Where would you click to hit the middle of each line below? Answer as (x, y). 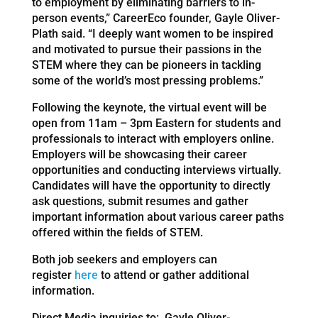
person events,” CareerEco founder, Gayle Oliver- (155, 18)
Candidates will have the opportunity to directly (151, 186)
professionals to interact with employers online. (153, 139)
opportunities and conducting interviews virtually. (156, 170)
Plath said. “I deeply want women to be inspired (152, 34)
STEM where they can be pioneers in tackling (146, 65)
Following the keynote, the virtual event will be (149, 108)
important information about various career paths (158, 217)
